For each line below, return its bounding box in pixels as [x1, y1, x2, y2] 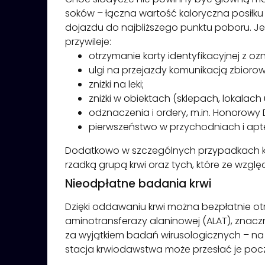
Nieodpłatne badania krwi [65, 175, 211, 192]
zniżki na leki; [89, 77, 144, 91]
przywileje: [65, 34, 111, 49]
